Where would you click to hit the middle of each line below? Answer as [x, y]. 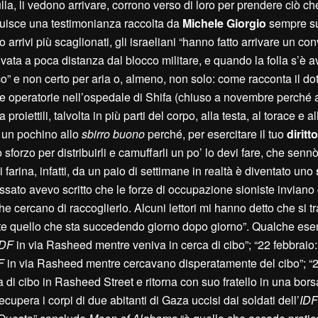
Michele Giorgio [224, 23]
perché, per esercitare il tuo [217, 134]
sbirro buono [115, 134]
